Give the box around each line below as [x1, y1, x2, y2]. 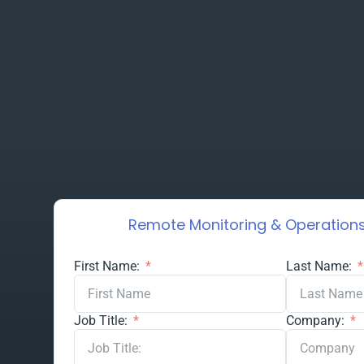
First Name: [73, 258, 143, 274]
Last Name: [285, 258, 355, 274]
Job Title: [73, 313, 131, 328]
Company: [285, 313, 348, 328]
